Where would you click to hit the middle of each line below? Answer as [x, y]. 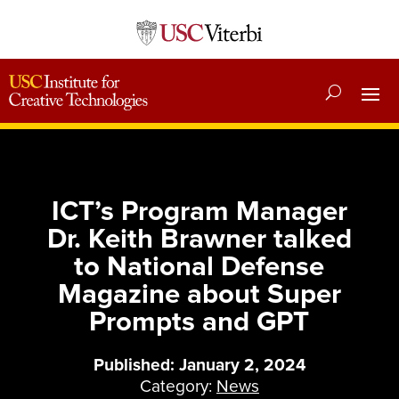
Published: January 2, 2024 [199, 365]
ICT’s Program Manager [199, 211]
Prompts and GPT [199, 321]
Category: [178, 386]
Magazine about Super [199, 293]
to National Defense [199, 266]
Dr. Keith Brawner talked [199, 238]
